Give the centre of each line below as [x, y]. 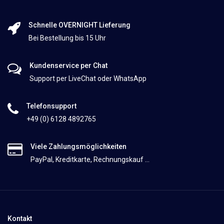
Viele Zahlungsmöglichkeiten [78, 147]
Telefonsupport [51, 106]
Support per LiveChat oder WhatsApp [88, 79]
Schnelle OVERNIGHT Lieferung [79, 25]
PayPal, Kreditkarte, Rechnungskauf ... [90, 160]
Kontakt [20, 219]
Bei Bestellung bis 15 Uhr [67, 38]
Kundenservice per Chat [68, 66]
